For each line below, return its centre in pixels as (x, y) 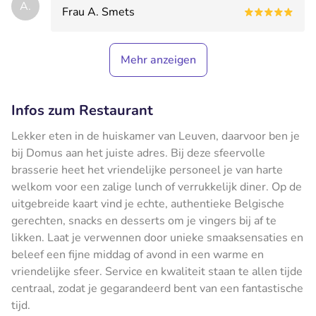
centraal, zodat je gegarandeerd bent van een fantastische (157, 288)
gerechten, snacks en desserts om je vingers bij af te (144, 220)
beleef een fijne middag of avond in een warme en (138, 254)
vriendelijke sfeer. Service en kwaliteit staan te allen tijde (157, 271)
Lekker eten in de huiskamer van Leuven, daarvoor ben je (156, 136)
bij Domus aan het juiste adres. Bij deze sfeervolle (138, 153)
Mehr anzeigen (158, 60)
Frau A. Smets (98, 12)
